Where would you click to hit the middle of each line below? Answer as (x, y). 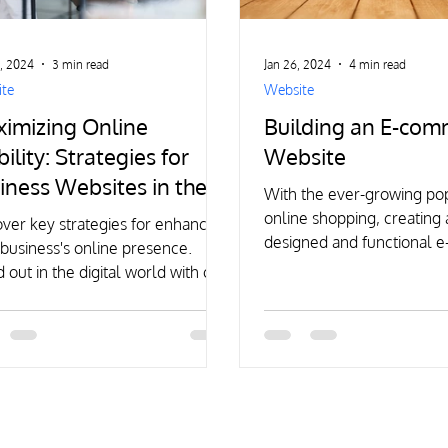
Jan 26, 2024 (298, 64)
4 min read (378, 64)
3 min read (81, 64)
